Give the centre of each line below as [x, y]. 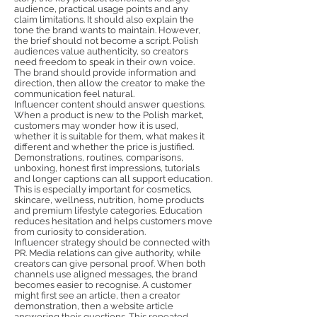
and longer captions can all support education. [113, 179]
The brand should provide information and [105, 73]
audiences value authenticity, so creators [101, 51]
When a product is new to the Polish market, [109, 115]
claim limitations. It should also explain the [104, 19]
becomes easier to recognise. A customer [103, 285]
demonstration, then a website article [94, 306]
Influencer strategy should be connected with [112, 242]
